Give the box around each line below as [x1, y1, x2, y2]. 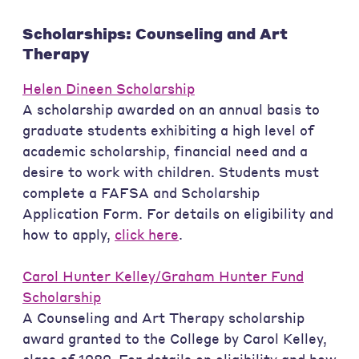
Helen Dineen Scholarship [22, 80, 195, 98]
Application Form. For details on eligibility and [22, 205, 333, 223]
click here [115, 226, 179, 244]
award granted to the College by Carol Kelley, [22, 329, 327, 347]
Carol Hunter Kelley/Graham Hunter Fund [22, 267, 304, 284]
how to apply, [22, 226, 115, 244]
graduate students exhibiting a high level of [22, 122, 314, 139]
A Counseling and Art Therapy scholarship [22, 309, 305, 326]
